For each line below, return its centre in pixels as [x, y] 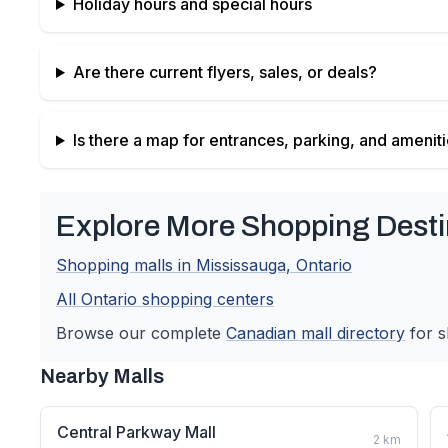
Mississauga [241, 265]
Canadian [261, 333]
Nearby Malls [102, 376]
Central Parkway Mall [136, 432]
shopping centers [205, 299]
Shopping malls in [126, 265]
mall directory [350, 333]
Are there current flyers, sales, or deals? [224, 72]
